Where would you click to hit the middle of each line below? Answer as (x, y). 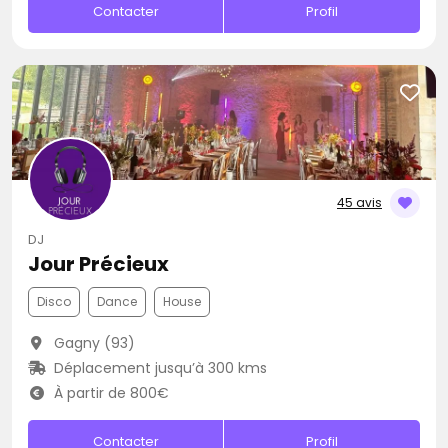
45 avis (359, 202)
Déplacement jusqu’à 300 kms (158, 368)
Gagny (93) (92, 343)
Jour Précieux (98, 264)
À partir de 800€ (109, 393)
